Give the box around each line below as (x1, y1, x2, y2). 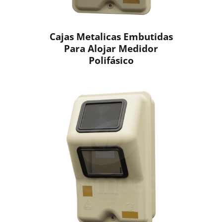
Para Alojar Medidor (64, 41, 158, 55)
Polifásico (88, 53, 134, 67)
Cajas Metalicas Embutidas (49, 29, 173, 43)
